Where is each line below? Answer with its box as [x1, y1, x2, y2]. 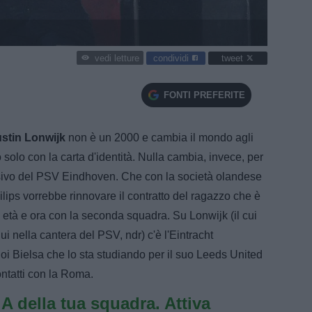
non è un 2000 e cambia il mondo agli [65, 131, 253, 143]
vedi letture [94, 53, 139, 64]
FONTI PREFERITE [163, 89, 245, 100]
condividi [153, 52, 192, 63]
